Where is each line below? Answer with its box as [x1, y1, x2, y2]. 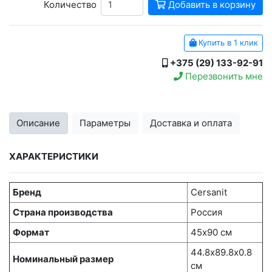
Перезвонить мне [183, 70, 263, 82]
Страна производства [13, 206, 113, 218]
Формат [13, 226, 49, 238]
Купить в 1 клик [195, 38, 258, 48]
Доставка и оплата [150, 117, 233, 129]
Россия [191, 206, 222, 218]
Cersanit [191, 186, 227, 198]
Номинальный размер [13, 253, 114, 265]
